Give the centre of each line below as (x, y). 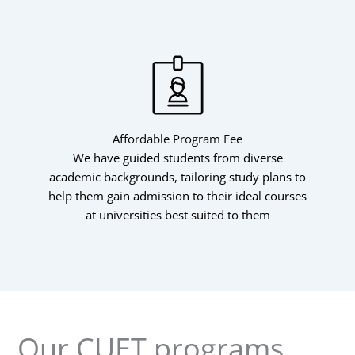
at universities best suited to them (177, 215)
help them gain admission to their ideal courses (177, 196)
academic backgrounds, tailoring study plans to (177, 177)
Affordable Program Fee (177, 139)
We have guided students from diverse (177, 158)
